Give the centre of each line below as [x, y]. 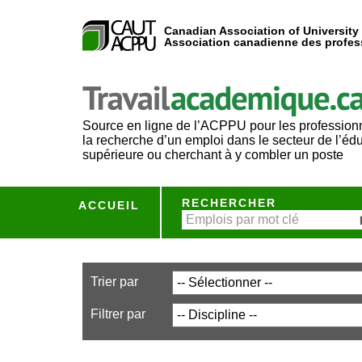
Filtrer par [118, 314]
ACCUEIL [109, 205]
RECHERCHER [229, 203]
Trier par [114, 282]
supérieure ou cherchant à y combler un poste [213, 155]
